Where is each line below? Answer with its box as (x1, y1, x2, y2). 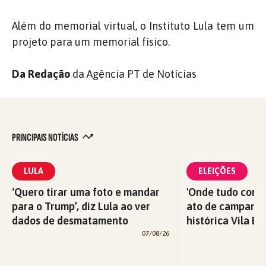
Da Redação (12, 67, 70, 80)
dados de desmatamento (12, 214, 128, 227)
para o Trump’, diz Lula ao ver (12, 199, 150, 213)
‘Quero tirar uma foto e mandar (12, 185, 160, 198)
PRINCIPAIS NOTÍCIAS (12, 131, 80, 144)
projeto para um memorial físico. (12, 35, 170, 48)
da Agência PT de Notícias (70, 67, 197, 80)
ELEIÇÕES (198, 166, 236, 176)
